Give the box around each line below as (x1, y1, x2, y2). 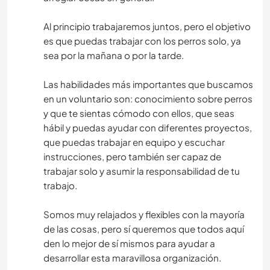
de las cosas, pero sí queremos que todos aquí (43, 223, 244, 235)
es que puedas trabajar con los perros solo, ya (43, 35, 241, 47)
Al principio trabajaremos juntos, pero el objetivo (43, 20, 251, 33)
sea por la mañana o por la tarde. (43, 49, 184, 61)
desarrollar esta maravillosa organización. (43, 252, 221, 264)
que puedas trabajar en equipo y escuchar (43, 136, 225, 148)
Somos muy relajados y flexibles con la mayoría (43, 209, 245, 221)
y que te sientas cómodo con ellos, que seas (43, 107, 234, 119)
